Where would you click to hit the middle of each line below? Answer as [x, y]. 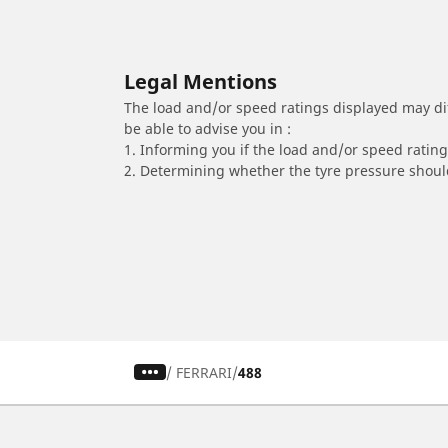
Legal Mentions [200, 81]
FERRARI [204, 372]
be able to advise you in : [207, 128]
